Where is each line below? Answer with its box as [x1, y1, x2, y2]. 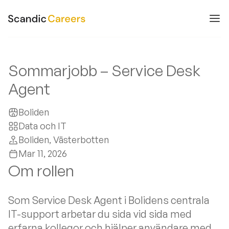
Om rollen [8, 161, 74, 180]
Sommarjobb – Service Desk [8, 61, 200, 80]
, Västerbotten [49, 134, 109, 145]
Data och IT [18, 120, 66, 131]
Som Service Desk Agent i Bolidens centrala [8, 194, 210, 207]
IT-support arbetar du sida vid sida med [8, 208, 192, 220]
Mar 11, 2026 [18, 148, 67, 159]
